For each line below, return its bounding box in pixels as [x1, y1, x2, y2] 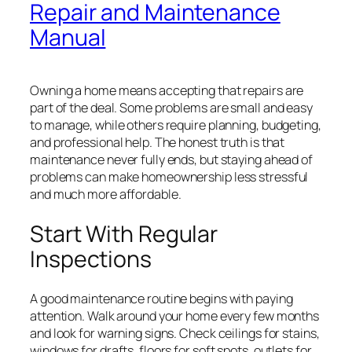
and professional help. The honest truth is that [30, 133, 285, 151]
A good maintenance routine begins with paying [30, 290, 293, 308]
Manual [30, 22, 106, 53]
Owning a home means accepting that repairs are [30, 81, 304, 99]
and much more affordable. [30, 185, 181, 203]
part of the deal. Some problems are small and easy [30, 98, 313, 116]
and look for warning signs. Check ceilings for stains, [30, 324, 320, 343]
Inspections [30, 243, 152, 274]
